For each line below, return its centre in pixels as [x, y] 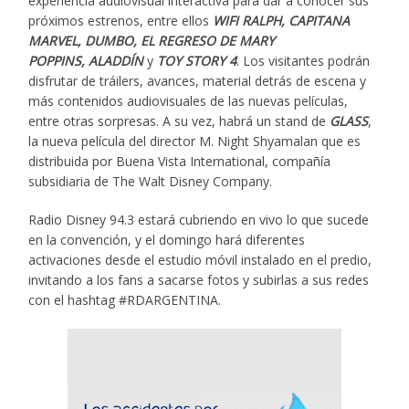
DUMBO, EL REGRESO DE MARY [180, 40]
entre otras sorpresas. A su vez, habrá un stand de [179, 121]
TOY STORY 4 [197, 60]
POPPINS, [57, 60]
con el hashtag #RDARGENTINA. [125, 299]
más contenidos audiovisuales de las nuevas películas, [189, 100]
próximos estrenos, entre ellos [121, 20]
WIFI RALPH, [251, 20]
